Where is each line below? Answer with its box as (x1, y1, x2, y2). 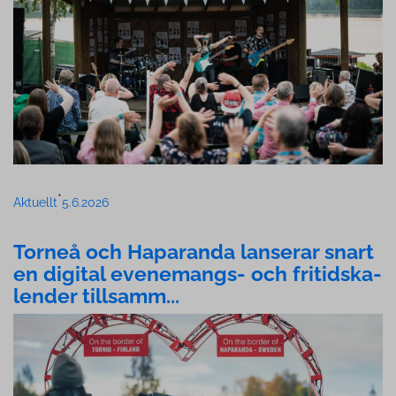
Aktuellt (13, 195, 57, 210)
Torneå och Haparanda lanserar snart (13, 240, 374, 264)
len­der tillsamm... (13, 284, 179, 308)
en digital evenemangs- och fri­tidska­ (13, 262, 382, 286)
